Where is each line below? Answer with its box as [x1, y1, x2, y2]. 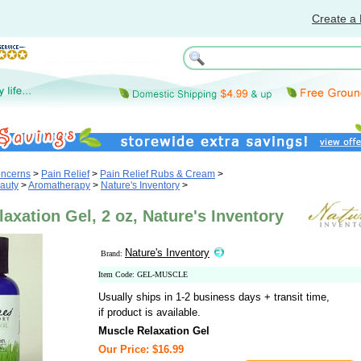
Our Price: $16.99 [98, 343, 184, 355]
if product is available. [98, 306, 201, 318]
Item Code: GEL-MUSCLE [98, 270, 188, 279]
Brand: [101, 249, 125, 258]
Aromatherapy [28, 180, 90, 191]
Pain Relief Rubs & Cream [100, 168, 215, 180]
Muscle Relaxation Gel [98, 325, 210, 337]
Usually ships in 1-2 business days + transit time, [98, 291, 330, 303]
